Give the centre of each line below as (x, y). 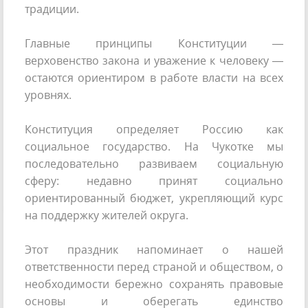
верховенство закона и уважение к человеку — (154, 61)
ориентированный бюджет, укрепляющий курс (154, 198)
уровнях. (49, 95)
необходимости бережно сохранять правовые (154, 284)
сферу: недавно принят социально (154, 181)
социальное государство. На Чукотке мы (154, 147)
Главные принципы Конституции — (154, 44)
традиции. (52, 9)
